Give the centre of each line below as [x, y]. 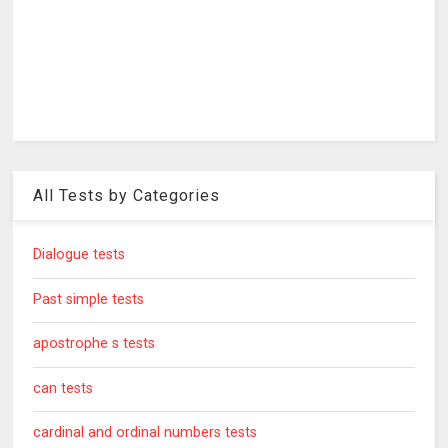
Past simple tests [89, 299]
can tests [63, 388]
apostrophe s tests [94, 344]
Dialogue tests [79, 255]
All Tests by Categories [127, 196]
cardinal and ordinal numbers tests [145, 433]
